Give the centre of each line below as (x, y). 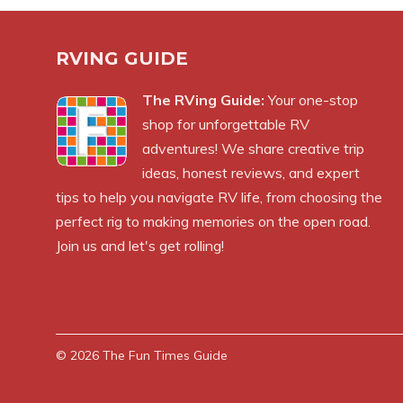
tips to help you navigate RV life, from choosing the (219, 197)
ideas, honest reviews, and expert (251, 172)
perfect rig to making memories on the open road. (213, 221)
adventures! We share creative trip (253, 148)
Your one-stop (311, 99)
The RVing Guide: (203, 99)
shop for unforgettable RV (226, 124)
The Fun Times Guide (165, 355)
